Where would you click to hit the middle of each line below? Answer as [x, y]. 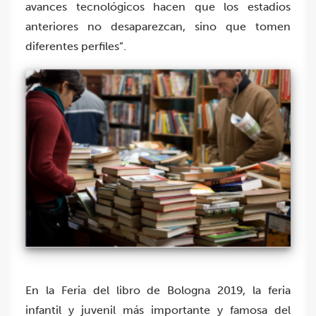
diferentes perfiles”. [76, 47]
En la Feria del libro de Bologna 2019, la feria [158, 291]
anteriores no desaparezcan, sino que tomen [158, 27]
